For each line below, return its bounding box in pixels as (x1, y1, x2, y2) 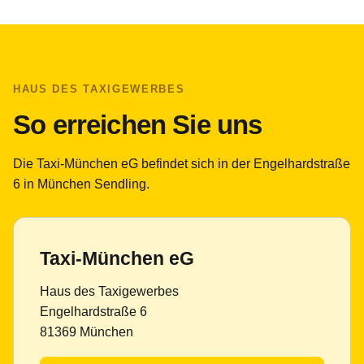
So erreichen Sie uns (13, 110, 262, 140)
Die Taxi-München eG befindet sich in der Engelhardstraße (13, 157, 350, 171)
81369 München (40, 325, 133, 339)
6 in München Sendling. (13, 177, 149, 191)
